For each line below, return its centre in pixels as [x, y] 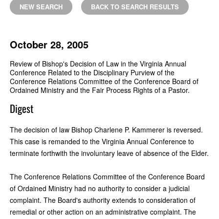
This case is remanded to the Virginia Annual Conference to [102, 141]
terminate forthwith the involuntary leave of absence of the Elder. [109, 153]
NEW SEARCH [41, 6]
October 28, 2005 [49, 44]
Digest [22, 108]
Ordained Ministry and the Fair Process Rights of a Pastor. [100, 90]
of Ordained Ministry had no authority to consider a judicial [100, 188]
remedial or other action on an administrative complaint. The [103, 211]
